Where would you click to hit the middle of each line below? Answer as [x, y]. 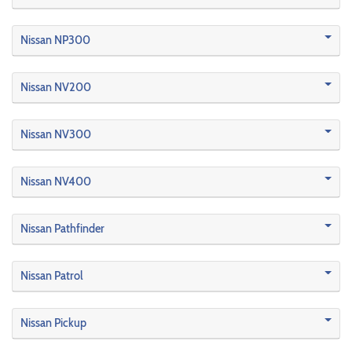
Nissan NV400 [56, 181]
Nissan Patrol [52, 276]
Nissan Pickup [53, 323]
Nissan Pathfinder [62, 229]
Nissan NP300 [55, 40]
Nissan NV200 [56, 87]
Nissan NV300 [56, 134]
